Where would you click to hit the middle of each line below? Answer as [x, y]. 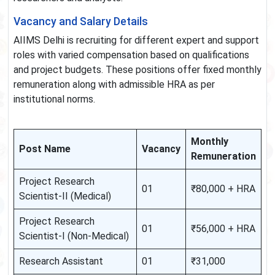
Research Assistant [61, 261]
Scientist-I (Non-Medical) [74, 236]
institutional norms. [54, 99]
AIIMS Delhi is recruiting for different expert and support [136, 41]
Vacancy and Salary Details [81, 22]
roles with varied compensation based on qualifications [131, 55]
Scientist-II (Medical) [65, 196]
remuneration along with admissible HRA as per [114, 85]
